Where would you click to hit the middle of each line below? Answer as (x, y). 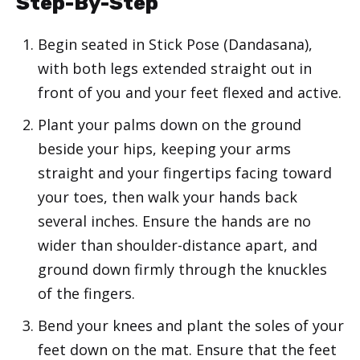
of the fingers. (86, 294)
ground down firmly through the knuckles (182, 270)
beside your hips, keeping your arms (164, 149)
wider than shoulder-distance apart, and (178, 245)
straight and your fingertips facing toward (185, 173)
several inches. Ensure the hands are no (174, 221)
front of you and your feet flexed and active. (190, 93)
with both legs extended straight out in (175, 69)
